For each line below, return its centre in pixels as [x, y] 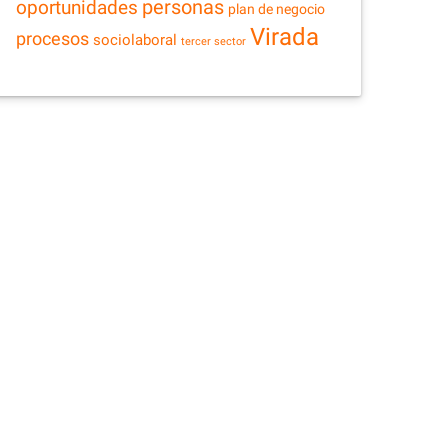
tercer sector [213, 41]
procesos [52, 38]
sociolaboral [135, 40]
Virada [284, 37]
